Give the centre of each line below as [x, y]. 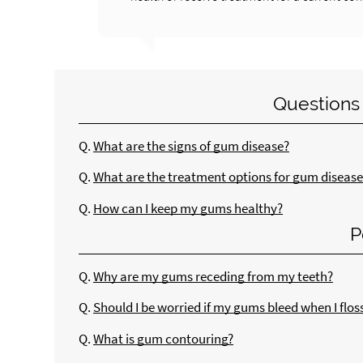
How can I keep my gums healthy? [188, 208]
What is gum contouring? [164, 339]
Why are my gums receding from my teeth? [214, 276]
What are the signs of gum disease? [192, 146]
